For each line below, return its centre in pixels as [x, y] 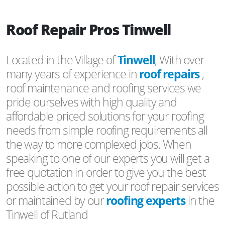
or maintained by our [56, 200]
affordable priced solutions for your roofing [105, 116]
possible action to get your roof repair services [113, 186]
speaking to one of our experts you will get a [108, 158]
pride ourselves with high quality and [91, 102]
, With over [180, 60]
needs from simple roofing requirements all [107, 130]
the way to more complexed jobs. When [99, 144]
